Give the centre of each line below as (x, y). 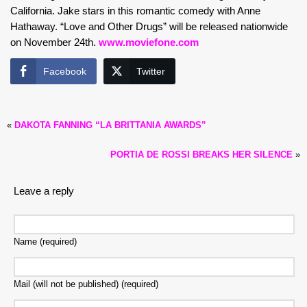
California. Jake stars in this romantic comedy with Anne (135, 11)
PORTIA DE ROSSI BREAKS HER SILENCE (201, 155)
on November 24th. (54, 42)
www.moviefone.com (149, 42)
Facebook (65, 71)
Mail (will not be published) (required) (86, 284)
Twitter (151, 71)
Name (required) (45, 242)
